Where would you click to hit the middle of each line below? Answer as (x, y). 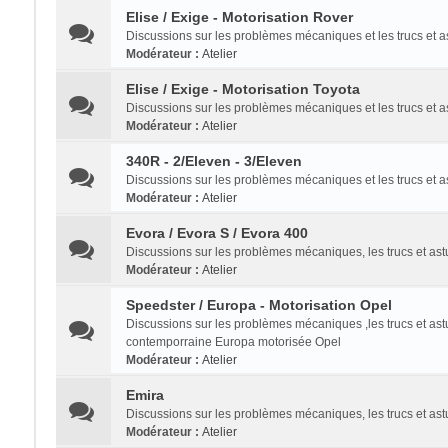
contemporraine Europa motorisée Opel (233, 342)
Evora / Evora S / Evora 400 (216, 233)
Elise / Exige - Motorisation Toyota (242, 89)
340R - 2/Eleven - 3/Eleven (213, 161)
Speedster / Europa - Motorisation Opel (258, 305)
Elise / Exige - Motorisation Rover (239, 17)
